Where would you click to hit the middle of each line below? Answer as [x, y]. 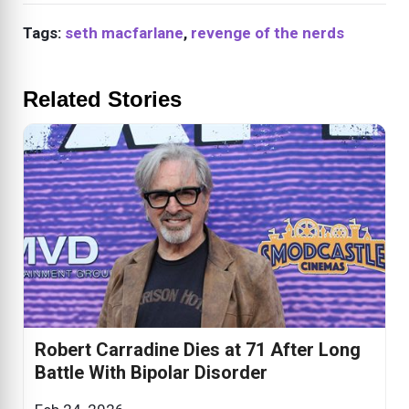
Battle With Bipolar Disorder [151, 373]
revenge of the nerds [267, 33]
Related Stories [102, 100]
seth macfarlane [124, 33]
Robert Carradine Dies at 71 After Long [198, 350]
